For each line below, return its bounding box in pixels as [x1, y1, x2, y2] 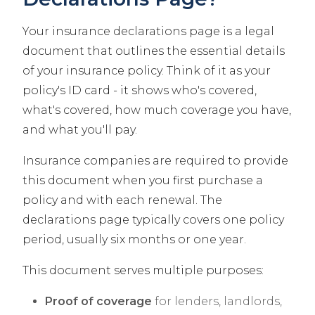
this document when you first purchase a [22, 174, 263, 188]
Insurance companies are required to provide [22, 154, 288, 168]
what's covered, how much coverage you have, [22, 103, 291, 117]
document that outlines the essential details [22, 44, 285, 58]
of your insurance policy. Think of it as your [22, 64, 271, 78]
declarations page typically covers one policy [22, 213, 284, 227]
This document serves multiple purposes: [22, 264, 264, 278]
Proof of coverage [45, 295, 152, 309]
